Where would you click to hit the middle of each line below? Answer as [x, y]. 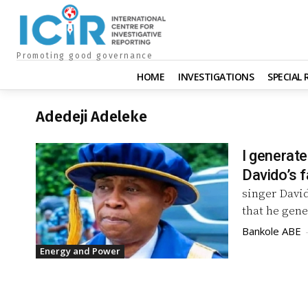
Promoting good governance [85, 55]
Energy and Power [80, 251]
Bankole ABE [272, 231]
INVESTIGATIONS [216, 76]
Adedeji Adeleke [91, 116]
